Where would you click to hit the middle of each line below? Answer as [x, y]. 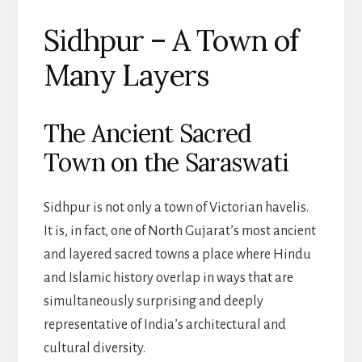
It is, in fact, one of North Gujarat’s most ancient [179, 231]
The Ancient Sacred [147, 133]
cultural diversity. [94, 348]
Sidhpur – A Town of [170, 40]
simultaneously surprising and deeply [153, 301]
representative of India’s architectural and [164, 324]
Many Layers [126, 75]
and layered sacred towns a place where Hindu [177, 254]
